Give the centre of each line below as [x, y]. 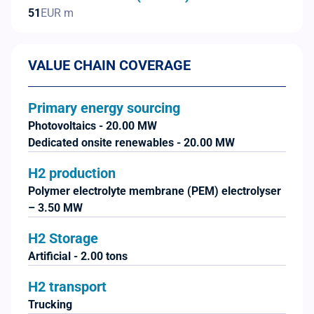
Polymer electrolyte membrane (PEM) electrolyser [155, 191]
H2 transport [67, 286]
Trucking [50, 304]
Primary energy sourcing [104, 108]
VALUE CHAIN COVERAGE [109, 65]
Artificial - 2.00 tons [78, 256]
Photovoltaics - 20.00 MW [93, 125]
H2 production [72, 173]
